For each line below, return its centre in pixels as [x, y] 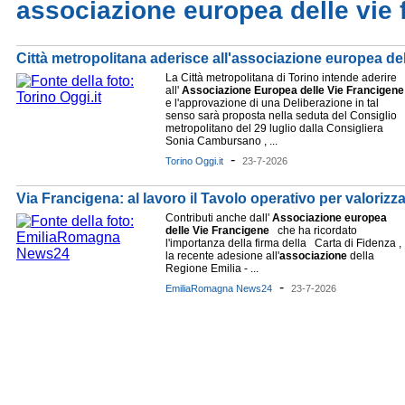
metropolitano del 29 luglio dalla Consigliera [274, 128]
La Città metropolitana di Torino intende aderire [281, 78]
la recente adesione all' [222, 256]
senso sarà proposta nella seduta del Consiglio [281, 116]
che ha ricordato [313, 231]
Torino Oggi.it [194, 161]
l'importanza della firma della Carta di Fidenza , [283, 243]
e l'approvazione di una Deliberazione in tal [272, 103]
